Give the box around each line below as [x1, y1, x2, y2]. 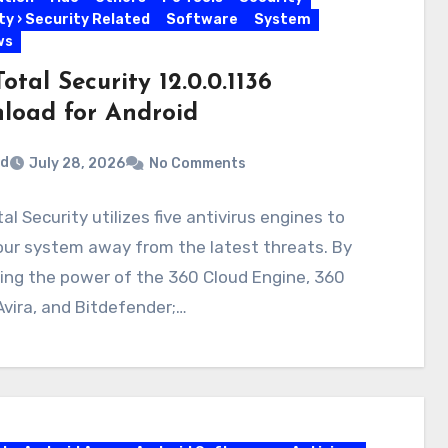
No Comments [148, 154, 246, 172]
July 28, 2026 [28, 154, 125, 172]
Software [165, 11, 238, 28]
